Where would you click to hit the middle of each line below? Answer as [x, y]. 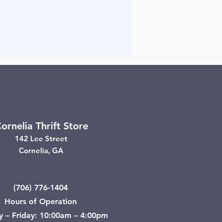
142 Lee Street [41, 139]
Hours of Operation [41, 201]
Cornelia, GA [41, 150]
